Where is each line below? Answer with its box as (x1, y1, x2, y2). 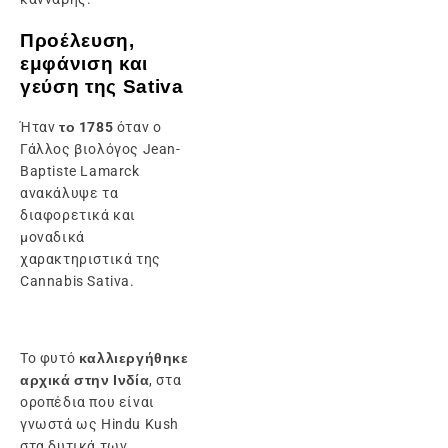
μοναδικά (20, 229, 85, 246)
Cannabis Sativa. (20, 273, 135, 290)
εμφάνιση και (20, 52, 148, 74)
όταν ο (113, 119, 162, 136)
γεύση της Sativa (20, 75, 184, 97)
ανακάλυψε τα (20, 185, 119, 202)
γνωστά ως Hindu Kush (20, 416, 179, 433)
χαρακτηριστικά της (20, 251, 161, 268)
